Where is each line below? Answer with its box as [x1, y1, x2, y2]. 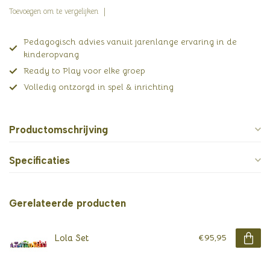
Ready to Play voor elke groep [24, 65, 145, 76]
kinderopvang [24, 49, 79, 60]
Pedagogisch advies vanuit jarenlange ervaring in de [24, 36, 237, 47]
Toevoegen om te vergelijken [9, 7, 98, 16]
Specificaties [9, 154, 70, 166]
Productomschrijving [9, 124, 108, 136]
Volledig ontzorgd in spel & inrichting [24, 81, 174, 92]
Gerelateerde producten [9, 197, 126, 209]
